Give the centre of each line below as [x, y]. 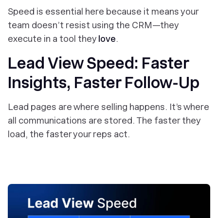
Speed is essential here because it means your [103, 11]
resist [78, 25]
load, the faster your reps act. [69, 134]
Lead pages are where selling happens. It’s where [109, 107]
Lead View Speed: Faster [98, 63]
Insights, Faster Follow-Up [104, 83]
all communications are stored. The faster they [104, 120]
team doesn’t [37, 25]
